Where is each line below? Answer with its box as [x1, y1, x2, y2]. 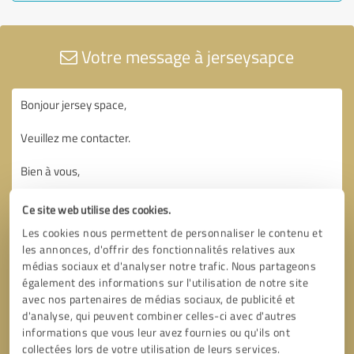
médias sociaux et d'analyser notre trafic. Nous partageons [22, 258, 317, 273]
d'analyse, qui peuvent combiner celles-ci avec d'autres [22, 307, 297, 323]
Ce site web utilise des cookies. [22, 201, 171, 217]
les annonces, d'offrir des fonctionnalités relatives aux [22, 241, 296, 257]
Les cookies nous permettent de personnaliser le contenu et [22, 224, 323, 240]
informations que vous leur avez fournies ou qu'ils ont [22, 324, 291, 340]
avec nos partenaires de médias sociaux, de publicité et [22, 291, 296, 307]
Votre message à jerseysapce [77, 43, 294, 69]
